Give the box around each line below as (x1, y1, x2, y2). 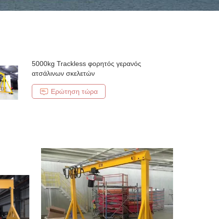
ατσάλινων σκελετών (32, 69, 95, 77)
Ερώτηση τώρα (51, 88, 98, 95)
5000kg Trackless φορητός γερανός (32, 60, 142, 67)
